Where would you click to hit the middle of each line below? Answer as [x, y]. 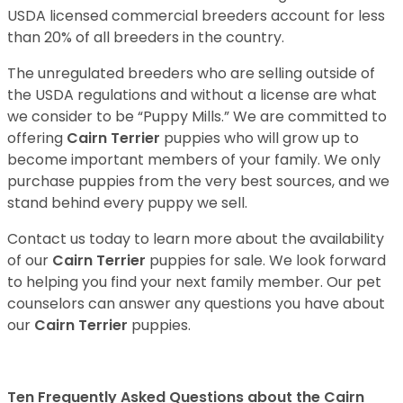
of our [30, 260]
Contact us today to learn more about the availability [196, 239]
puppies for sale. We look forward [268, 260]
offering [37, 138]
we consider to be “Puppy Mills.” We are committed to [197, 116]
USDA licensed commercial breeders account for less [196, 16]
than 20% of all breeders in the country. [148, 37]
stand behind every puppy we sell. [127, 203]
